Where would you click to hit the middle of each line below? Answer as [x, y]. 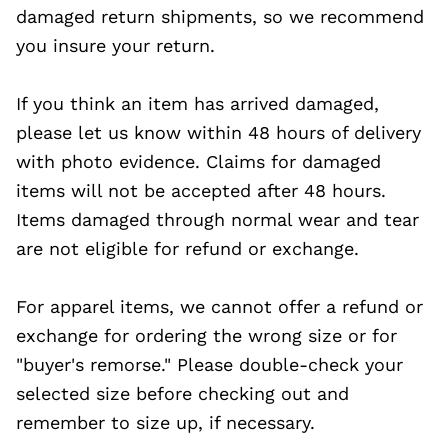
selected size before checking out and [182, 393]
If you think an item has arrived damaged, [197, 103]
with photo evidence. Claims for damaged [198, 161]
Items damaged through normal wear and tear [217, 219]
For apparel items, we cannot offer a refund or [219, 306]
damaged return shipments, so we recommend [220, 16]
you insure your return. [115, 45]
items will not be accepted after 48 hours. [201, 190]
